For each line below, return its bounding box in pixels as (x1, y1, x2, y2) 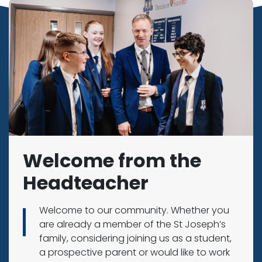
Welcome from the (23, 147, 201, 174)
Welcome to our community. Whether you (39, 204, 229, 218)
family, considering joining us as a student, (39, 232, 232, 246)
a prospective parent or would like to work (39, 246, 230, 260)
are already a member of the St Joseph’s (39, 218, 226, 232)
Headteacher (23, 170, 149, 196)
